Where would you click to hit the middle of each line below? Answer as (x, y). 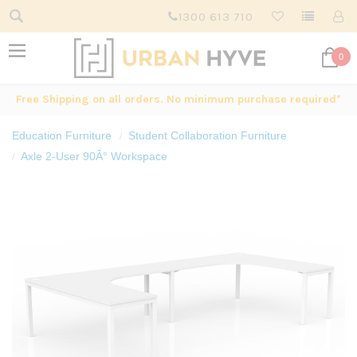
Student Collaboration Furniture (208, 135)
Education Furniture (62, 135)
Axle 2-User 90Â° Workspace (94, 156)
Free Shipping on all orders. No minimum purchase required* (178, 99)
